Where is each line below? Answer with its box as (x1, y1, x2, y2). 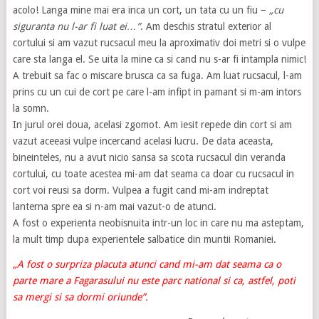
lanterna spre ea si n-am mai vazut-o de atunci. (12, 201, 216, 213)
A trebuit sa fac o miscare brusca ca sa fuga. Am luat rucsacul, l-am (12, 70, 302, 82)
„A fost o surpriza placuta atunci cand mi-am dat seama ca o (12, 258, 281, 271)
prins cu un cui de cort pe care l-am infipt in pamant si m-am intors (12, 86, 301, 98)
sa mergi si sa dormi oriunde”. (12, 291, 148, 303)
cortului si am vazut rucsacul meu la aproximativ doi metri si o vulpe (12, 37, 305, 49)
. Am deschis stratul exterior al (140, 21, 271, 33)
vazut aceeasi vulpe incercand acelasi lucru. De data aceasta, (12, 135, 273, 147)
